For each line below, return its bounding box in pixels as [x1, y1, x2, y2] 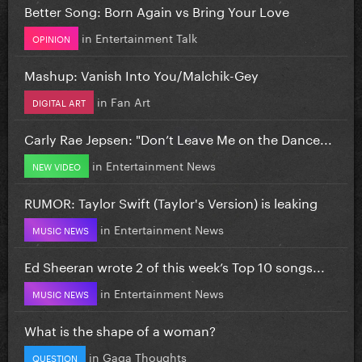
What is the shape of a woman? [24, 318, 216, 339]
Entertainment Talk [95, 27, 197, 46]
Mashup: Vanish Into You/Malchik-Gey [24, 63, 259, 84]
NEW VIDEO [32, 158, 81, 173]
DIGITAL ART [32, 94, 86, 109]
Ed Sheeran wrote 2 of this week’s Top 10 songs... [24, 255, 325, 276]
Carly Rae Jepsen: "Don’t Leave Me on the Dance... [24, 127, 332, 148]
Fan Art [111, 91, 150, 110]
